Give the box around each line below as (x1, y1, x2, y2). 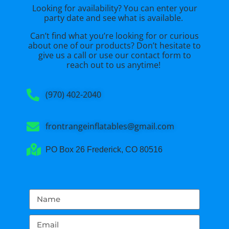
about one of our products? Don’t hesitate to (28, 39, 201, 51)
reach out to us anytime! (66, 59, 163, 71)
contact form (130, 49, 181, 61)
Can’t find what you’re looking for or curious (30, 30, 199, 41)
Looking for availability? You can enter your (32, 2, 197, 14)
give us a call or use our (38, 49, 131, 61)
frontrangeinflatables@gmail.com (45, 120, 174, 132)
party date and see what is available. (44, 12, 185, 24)
